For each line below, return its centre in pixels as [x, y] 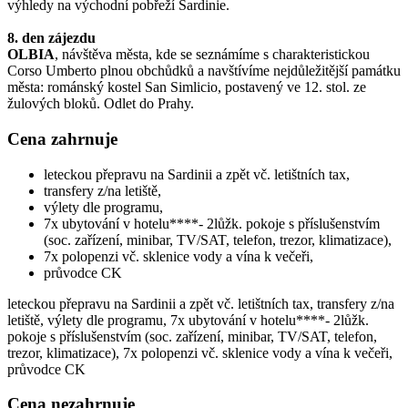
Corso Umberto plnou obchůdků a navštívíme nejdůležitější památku [204, 71]
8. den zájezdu [51, 38]
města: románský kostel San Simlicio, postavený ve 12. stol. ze [187, 87]
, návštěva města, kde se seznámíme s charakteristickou [212, 55]
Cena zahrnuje [62, 138]
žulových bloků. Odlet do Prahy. [101, 104]
